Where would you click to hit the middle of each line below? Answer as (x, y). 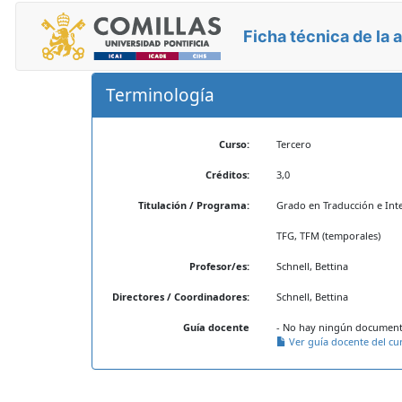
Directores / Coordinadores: (180, 297)
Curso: (234, 144)
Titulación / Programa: (193, 205)
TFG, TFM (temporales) (328, 236)
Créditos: (227, 175)
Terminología (160, 95)
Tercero (293, 144)
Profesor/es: (219, 266)
